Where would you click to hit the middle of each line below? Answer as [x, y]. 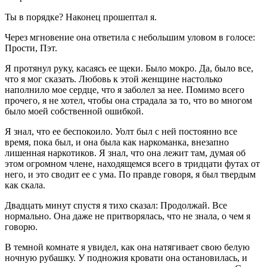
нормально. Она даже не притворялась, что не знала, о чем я [128, 216]
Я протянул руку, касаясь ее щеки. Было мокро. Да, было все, [129, 68]
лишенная [26, 153]
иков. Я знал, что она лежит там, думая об [160, 153]
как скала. [25, 185]
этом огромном [37, 163]
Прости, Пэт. [31, 48]
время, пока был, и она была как [72, 142]
